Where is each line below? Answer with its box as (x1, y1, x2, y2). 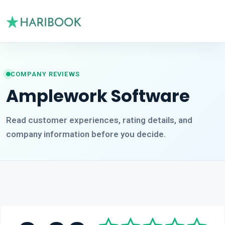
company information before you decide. (6, 129, 166, 139)
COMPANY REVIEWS (11, 70, 80, 78)
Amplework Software (6, 83, 190, 108)
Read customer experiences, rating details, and (6, 115, 192, 125)
